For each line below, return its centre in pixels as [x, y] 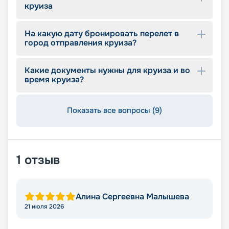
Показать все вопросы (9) [114, 111]
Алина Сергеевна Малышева [132, 197]
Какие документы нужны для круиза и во [107, 71]
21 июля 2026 [44, 207]
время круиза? [54, 80]
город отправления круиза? [81, 43]
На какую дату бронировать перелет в [102, 34]
